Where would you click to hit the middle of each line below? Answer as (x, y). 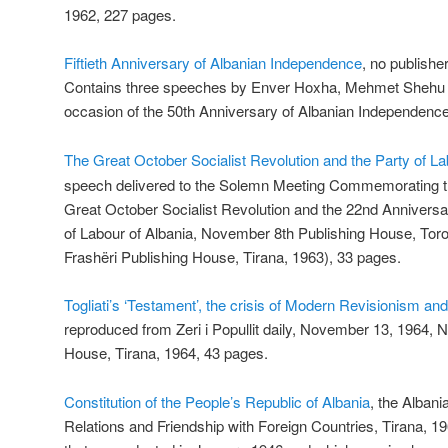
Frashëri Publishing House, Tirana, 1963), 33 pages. (232, 256)
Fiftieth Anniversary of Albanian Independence (213, 63)
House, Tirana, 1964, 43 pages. (166, 353)
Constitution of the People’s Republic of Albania (217, 401)
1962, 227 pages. (120, 15)
